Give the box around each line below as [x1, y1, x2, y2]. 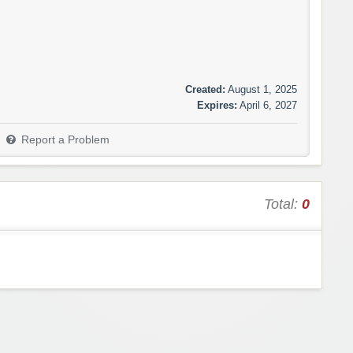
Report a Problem [21, 134, 110, 147]
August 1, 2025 [228, 84, 297, 96]
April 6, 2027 [240, 99, 297, 112]
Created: [185, 84, 225, 96]
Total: [264, 196, 302, 213]
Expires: [197, 99, 237, 112]
